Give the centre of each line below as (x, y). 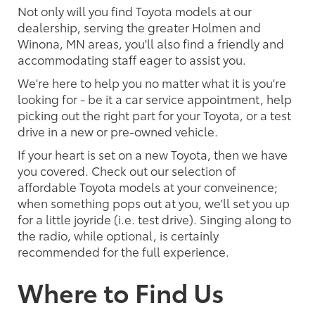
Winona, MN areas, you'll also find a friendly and (151, 43)
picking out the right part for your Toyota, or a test (154, 114)
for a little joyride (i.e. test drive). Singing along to (154, 218)
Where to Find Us (121, 292)
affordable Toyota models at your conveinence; (148, 186)
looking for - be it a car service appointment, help (155, 98)
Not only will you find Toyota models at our (135, 10)
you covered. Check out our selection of (127, 170)
